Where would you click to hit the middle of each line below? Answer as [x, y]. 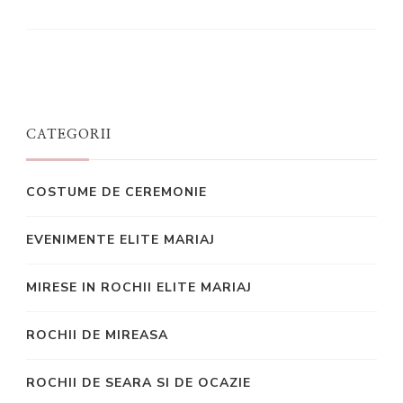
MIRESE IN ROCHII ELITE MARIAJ [139, 287]
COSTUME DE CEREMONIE [116, 192]
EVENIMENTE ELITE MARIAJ [121, 239]
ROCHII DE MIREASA [97, 335]
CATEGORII [69, 134]
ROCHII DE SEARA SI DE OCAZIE [139, 382]
